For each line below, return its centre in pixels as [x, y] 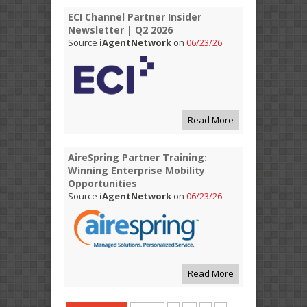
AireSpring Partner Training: [137, 157]
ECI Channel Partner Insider [135, 16]
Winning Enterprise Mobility [136, 170]
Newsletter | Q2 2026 [120, 29]
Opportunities [102, 183]
